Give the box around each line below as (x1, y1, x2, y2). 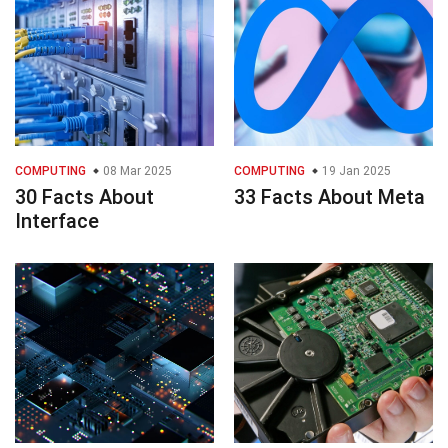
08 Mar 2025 (100, 164, 172, 179)
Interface (15, 209, 99, 234)
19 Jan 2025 (319, 164, 391, 179)
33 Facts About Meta (234, 185, 425, 210)
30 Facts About (15, 185, 154, 210)
